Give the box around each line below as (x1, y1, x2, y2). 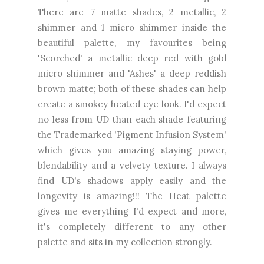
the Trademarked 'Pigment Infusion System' (38, 128, 226, 140)
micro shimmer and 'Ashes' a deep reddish (38, 67, 226, 79)
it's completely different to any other (38, 220, 226, 232)
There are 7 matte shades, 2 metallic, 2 (38, 6, 226, 18)
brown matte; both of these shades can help (38, 82, 226, 94)
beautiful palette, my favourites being (38, 37, 226, 48)
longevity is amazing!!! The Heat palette (38, 190, 226, 202)
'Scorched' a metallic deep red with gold (38, 52, 226, 64)
